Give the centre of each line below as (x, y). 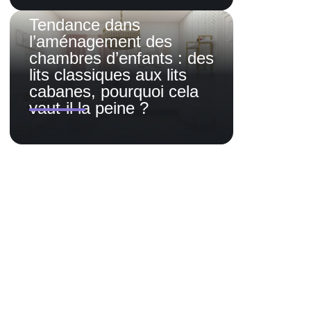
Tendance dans (85, 25)
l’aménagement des (101, 42)
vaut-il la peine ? (89, 108)
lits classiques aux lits (108, 75)
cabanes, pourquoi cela (114, 92)
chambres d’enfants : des (121, 58)
